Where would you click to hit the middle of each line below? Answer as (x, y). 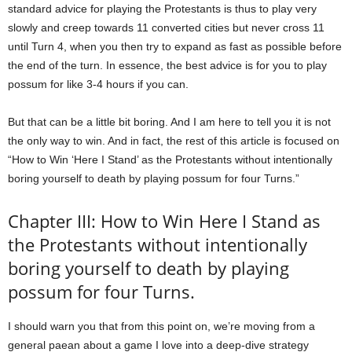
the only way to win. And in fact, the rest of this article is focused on (174, 140)
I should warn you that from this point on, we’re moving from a (161, 326)
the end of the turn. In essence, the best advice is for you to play (167, 65)
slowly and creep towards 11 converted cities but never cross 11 (166, 27)
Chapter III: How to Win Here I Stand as (164, 220)
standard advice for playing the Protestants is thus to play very (162, 8)
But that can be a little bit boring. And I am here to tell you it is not (169, 121)
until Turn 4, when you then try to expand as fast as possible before (175, 46)
